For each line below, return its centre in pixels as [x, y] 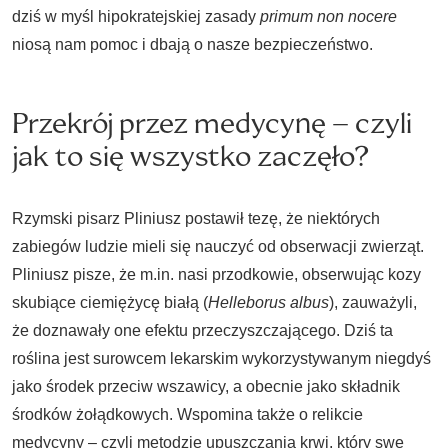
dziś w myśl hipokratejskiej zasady [136, 16]
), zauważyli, [373, 302]
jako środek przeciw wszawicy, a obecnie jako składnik [206, 386]
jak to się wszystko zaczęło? [191, 156]
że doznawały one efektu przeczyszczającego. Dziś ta [202, 330]
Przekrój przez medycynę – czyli [212, 123]
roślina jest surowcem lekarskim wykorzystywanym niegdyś [221, 358]
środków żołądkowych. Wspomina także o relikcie [187, 414]
